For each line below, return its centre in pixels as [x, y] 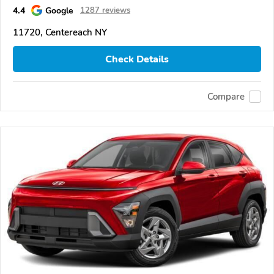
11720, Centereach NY [60, 33]
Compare [226, 96]
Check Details [137, 59]
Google [59, 11]
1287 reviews [105, 11]
